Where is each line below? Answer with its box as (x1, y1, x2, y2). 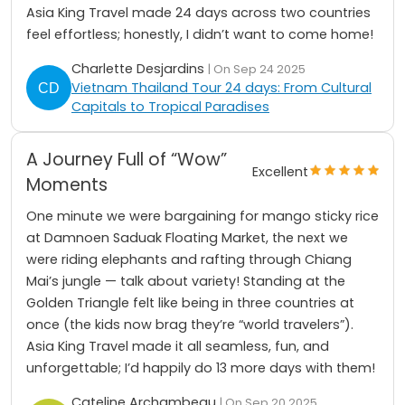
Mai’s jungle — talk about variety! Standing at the (26, 271, 345, 290)
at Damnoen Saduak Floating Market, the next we (26, 228, 348, 247)
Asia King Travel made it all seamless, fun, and (26, 336, 329, 355)
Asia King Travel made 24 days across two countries (26, 3, 371, 22)
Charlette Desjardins (71, 59, 208, 78)
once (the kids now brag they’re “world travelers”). (26, 315, 353, 334)
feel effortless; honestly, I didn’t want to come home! (26, 24, 373, 43)
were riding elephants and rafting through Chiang (26, 250, 352, 268)
